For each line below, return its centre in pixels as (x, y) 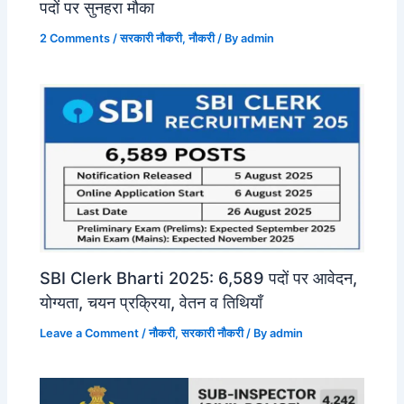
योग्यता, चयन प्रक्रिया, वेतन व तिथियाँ (151, 302)
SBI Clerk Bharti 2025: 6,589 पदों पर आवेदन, (199, 277)
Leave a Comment (90, 333)
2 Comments (75, 39)
